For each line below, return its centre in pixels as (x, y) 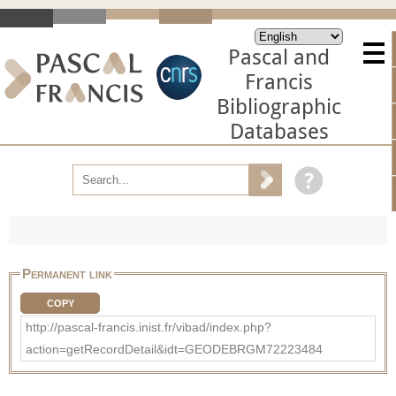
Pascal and (279, 57)
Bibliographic (279, 107)
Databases (279, 132)
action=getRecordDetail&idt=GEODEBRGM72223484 (174, 349)
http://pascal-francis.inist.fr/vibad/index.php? (148, 327)
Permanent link (67, 273)
